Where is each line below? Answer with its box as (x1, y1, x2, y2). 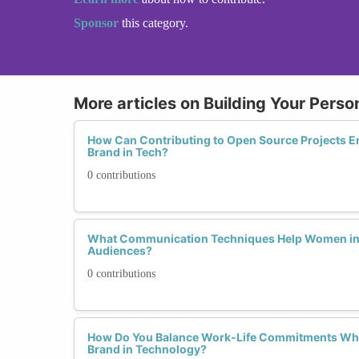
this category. (122, 15, 188, 30)
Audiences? (87, 243, 152, 257)
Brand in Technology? (87, 341, 207, 356)
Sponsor (74, 15, 122, 30)
